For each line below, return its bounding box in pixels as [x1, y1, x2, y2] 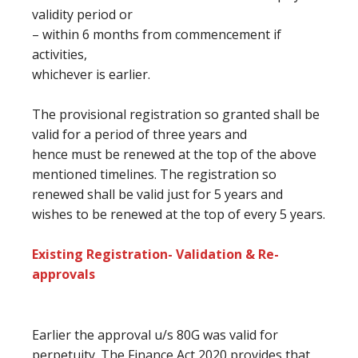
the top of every [181, 205, 280, 223]
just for [167, 185, 214, 203]
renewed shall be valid [32, 185, 167, 203]
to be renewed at [76, 205, 181, 223]
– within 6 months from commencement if [32, 26, 281, 43]
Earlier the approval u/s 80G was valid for [32, 326, 278, 344]
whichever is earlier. [32, 66, 150, 83]
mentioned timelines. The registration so [32, 165, 276, 183]
